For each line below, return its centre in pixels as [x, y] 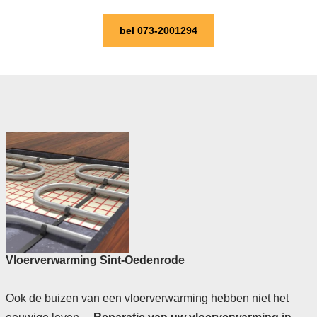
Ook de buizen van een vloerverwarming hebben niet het [147, 299]
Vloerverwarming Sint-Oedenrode [95, 260]
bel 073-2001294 [158, 31]
